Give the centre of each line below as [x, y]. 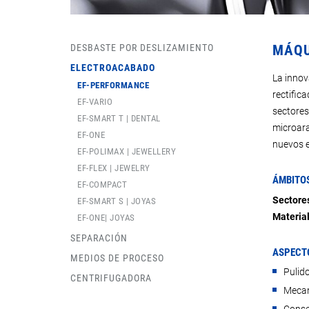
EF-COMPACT [102, 185]
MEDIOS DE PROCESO [117, 258]
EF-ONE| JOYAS [106, 218]
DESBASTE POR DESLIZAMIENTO [142, 48]
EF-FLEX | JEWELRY [114, 168]
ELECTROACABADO [113, 68]
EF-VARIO [95, 102]
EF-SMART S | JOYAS [117, 201]
